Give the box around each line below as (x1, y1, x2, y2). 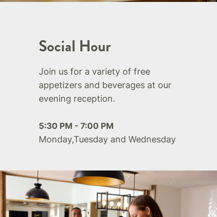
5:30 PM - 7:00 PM (39, 121, 114, 131)
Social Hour (39, 35, 111, 58)
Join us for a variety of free (39, 66, 150, 77)
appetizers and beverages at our (39, 80, 171, 91)
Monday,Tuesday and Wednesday (39, 134, 176, 145)
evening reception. (39, 93, 115, 104)
